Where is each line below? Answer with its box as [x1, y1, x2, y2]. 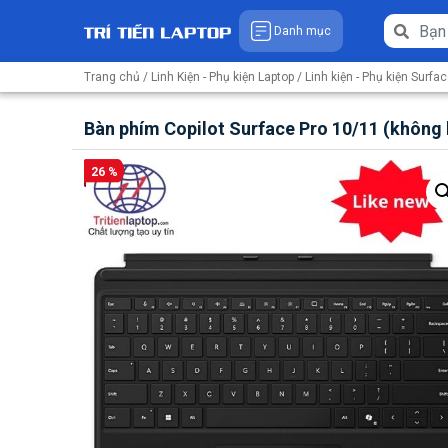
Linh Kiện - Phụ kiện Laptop [151, 70, 294, 84]
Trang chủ [84, 70, 140, 84]
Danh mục [274, 24, 331, 38]
